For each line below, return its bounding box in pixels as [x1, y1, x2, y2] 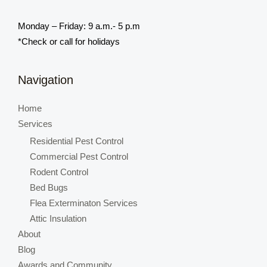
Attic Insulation [30, 214, 86, 224]
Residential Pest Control [30, 136, 123, 147]
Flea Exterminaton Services [30, 198, 138, 209]
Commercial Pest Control [30, 152, 128, 162]
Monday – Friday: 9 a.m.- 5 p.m [18, 21, 140, 32]
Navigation [18, 73, 73, 86]
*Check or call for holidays [18, 37, 120, 47]
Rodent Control [30, 167, 88, 178]
